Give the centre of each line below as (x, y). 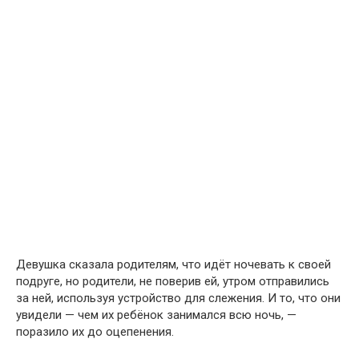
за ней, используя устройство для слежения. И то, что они (178, 298)
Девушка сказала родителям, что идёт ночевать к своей (173, 265)
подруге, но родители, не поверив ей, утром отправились (173, 282)
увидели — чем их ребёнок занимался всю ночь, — (156, 315)
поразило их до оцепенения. (95, 332)
